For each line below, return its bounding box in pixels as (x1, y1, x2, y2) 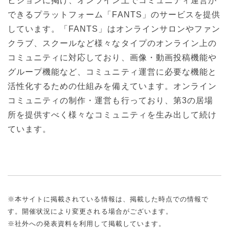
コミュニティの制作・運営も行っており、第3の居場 (8, 96, 213, 105)
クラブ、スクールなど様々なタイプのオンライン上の (8, 38, 217, 48)
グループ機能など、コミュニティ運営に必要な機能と (8, 67, 217, 76)
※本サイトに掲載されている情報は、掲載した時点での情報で (8, 195, 209, 203)
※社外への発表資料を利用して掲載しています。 (8, 219, 166, 227)
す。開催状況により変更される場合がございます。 (8, 207, 173, 215)
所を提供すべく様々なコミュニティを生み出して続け (8, 110, 217, 119)
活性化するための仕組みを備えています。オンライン (8, 81, 217, 90)
